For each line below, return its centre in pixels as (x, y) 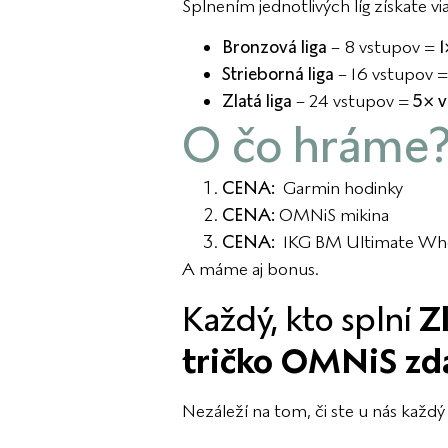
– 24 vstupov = (352, 101)
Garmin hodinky (339, 188)
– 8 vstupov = (383, 47)
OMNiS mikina (332, 215)
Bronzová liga (274, 47)
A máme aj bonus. (250, 269)
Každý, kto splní (300, 318)
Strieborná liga (278, 74)
